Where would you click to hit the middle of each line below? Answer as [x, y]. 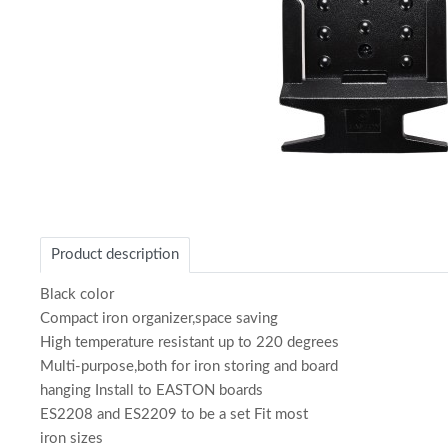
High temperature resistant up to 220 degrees [189, 342]
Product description [115, 254]
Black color [77, 294]
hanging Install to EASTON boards [151, 390]
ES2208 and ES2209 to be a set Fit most [174, 414]
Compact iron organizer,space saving [159, 318]
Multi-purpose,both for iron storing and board [189, 366]
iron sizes [71, 438]
